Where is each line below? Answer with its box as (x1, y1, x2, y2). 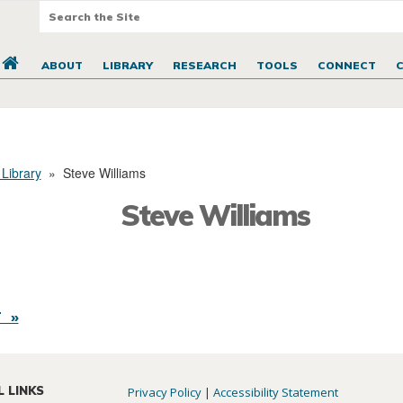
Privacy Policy (128, 384, 202, 401)
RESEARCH (172, 58, 237, 73)
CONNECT (317, 58, 376, 73)
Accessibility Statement (213, 384, 339, 401)
